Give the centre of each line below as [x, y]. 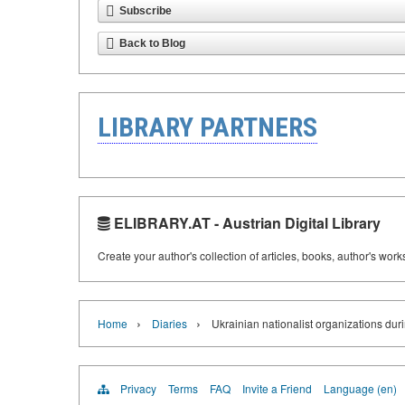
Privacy [138, 388]
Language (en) [360, 388]
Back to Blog [152, 43]
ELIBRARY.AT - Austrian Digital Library [245, 223]
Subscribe [146, 11]
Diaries [170, 323]
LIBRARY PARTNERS [207, 127]
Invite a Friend [277, 388]
